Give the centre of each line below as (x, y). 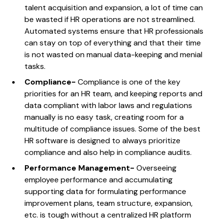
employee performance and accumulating (99, 179)
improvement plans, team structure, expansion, (109, 203)
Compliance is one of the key (129, 82)
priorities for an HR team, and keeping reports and (114, 93)
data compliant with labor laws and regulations (109, 105)
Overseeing (157, 168)
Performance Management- (81, 168)
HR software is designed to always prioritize (103, 140)
